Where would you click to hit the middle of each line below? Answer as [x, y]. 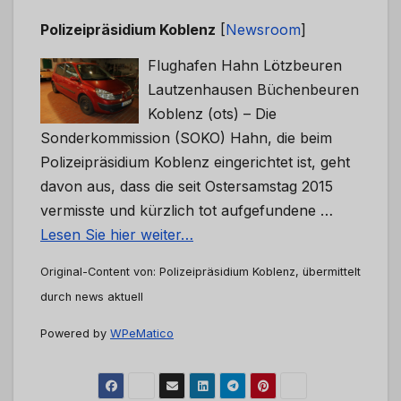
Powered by [75, 333]
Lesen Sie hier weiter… [117, 234]
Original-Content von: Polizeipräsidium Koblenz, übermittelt [200, 271]
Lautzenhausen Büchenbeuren [253, 89]
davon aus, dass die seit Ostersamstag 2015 [187, 186]
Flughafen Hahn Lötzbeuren [245, 65]
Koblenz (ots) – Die [212, 113]
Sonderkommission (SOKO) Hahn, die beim [186, 137]
